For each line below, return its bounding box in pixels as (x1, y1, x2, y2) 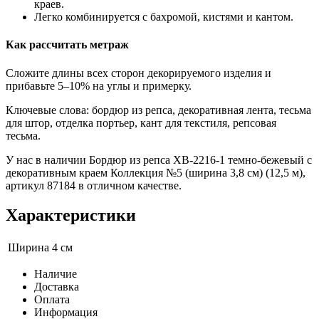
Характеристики (6, 206, 136, 225)
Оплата (34, 293, 70, 306)
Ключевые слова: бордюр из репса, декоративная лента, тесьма (6, 103, 311, 116)
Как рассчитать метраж (6, 38, 129, 51)
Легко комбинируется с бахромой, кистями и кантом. (34, 10, 293, 23)
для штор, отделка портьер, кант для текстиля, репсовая (6, 116, 276, 129)
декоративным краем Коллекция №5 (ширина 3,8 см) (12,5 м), (6, 166, 305, 179)
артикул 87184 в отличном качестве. (6, 179, 182, 192)
